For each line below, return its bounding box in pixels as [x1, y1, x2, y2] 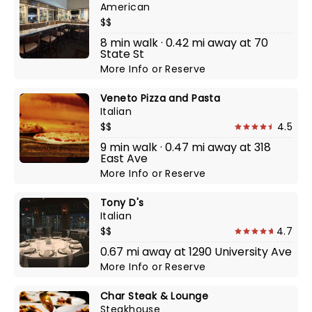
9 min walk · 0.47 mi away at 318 [100, 139, 271, 155]
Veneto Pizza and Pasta [100, 91, 221, 105]
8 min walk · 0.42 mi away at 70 [100, 35, 268, 51]
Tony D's [100, 196, 144, 210]
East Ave [100, 150, 148, 166]
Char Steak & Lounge [100, 289, 208, 303]
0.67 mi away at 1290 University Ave [100, 244, 292, 260]
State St [100, 46, 144, 62]
